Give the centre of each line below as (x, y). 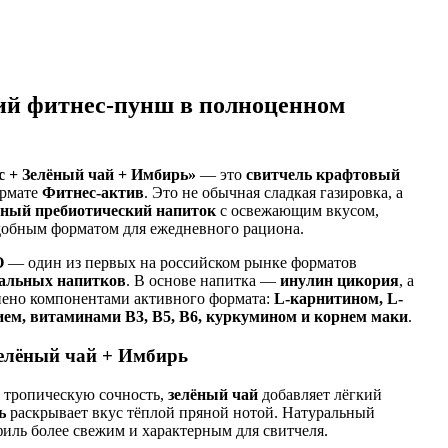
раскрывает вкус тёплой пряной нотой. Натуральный (190, 412)
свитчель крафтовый (323, 175)
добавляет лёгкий (320, 394)
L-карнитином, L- (338, 299)
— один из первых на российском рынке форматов (180, 263)
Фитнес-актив (93, 193)
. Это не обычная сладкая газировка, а (273, 193)
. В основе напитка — (203, 281)
